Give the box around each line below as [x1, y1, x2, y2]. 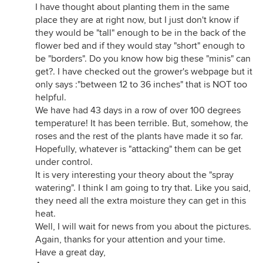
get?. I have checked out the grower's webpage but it [35, 66, 252, 77]
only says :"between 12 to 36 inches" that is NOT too [35, 79, 247, 90]
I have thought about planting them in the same [35, 1, 230, 13]
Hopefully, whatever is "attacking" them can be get [35, 143, 241, 155]
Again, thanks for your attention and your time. [35, 234, 225, 245]
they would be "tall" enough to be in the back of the [35, 27, 246, 39]
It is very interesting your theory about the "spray [35, 169, 234, 181]
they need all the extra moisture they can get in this [35, 195, 246, 207]
